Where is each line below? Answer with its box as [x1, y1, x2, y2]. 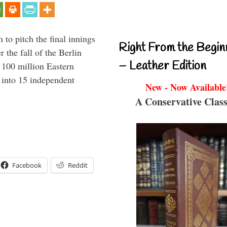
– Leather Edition [119, 58, 206, 74]
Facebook [12, 160, 42, 170]
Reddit [68, 160, 88, 170]
